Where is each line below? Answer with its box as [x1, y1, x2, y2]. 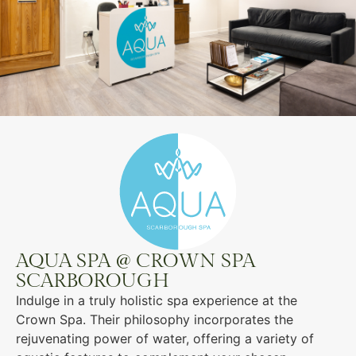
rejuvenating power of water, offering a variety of [16, 330, 314, 346]
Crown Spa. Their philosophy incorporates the [16, 311, 293, 327]
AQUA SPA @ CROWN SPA [16, 249, 255, 273]
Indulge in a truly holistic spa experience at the [16, 292, 297, 308]
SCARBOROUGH [16, 269, 169, 292]
